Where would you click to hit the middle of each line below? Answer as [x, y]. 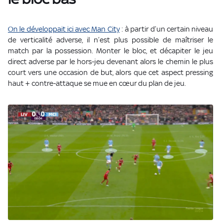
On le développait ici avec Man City [64, 29]
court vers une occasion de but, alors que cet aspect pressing [110, 73]
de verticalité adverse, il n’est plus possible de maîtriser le [110, 40]
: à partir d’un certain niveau [166, 29]
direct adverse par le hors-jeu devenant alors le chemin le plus [110, 62]
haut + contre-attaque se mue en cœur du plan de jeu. [97, 83]
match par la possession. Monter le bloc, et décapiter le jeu [110, 51]
